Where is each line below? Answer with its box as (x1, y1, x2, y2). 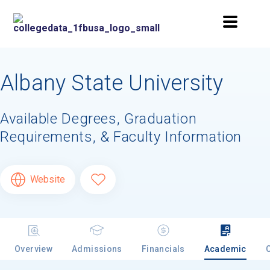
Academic (204, 243, 246, 254)
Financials (141, 243, 185, 254)
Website (30, 173, 65, 185)
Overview (14, 243, 53, 254)
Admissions (72, 243, 122, 254)
